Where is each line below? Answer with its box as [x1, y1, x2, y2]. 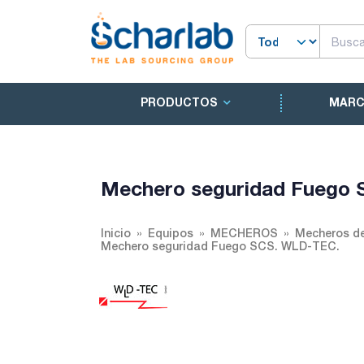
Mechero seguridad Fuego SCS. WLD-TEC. [101, 239, 340, 253]
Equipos [148, 226, 193, 240]
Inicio [101, 226, 131, 240]
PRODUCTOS [140, 95, 218, 110]
